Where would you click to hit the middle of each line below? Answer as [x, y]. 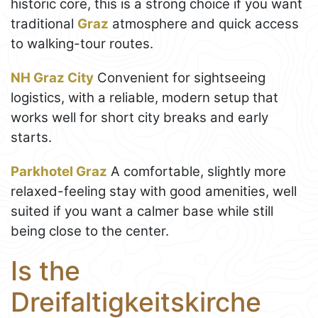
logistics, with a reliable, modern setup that [144, 97]
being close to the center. [90, 231]
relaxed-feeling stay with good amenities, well [154, 191]
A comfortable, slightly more [197, 171]
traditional [44, 23]
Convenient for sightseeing [180, 77]
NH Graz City [52, 77]
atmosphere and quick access [204, 23]
